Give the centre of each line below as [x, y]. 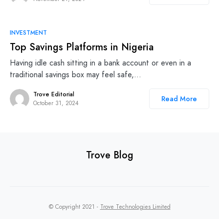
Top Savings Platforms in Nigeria [82, 47]
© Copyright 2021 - [74, 207]
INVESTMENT [28, 33]
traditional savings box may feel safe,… [76, 75]
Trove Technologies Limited [135, 207]
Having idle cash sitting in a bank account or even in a [100, 63]
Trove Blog [109, 155]
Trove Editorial [54, 95]
